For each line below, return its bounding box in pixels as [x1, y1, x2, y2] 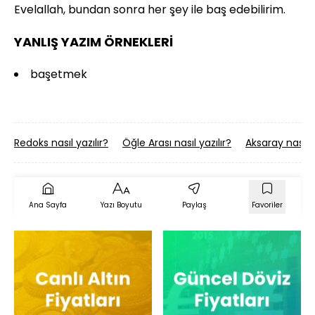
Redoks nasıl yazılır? [14, 135, 108, 150]
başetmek [30, 65, 90, 82]
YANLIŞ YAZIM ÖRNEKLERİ [14, 32, 173, 51]
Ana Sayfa [29, 199, 67, 210]
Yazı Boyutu [100, 199, 142, 210]
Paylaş [181, 199, 207, 210]
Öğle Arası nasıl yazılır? [122, 135, 231, 150]
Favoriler [252, 199, 283, 210]
